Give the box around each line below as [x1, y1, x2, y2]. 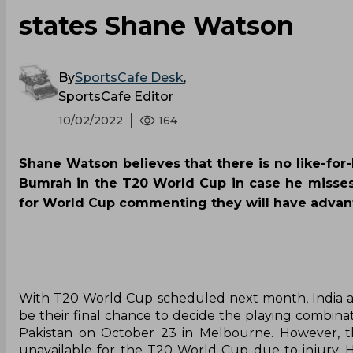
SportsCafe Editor [58, 88, 173, 104]
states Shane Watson [19, 9, 294, 41]
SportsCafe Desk [75, 69, 184, 85]
